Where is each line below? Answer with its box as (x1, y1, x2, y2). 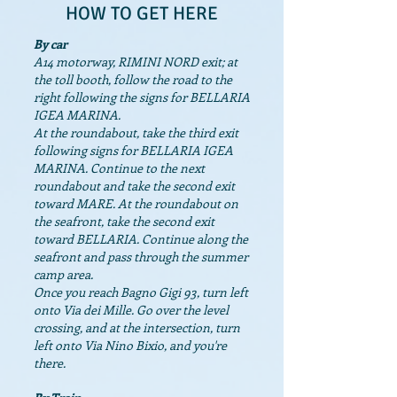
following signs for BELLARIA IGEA (34, 142, 233, 159)
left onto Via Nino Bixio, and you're (34, 337, 227, 354)
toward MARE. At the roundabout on (34, 195, 238, 212)
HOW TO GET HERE (66, 2, 218, 25)
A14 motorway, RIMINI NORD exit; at (34, 53, 237, 70)
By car (34, 35, 67, 52)
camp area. (34, 266, 93, 283)
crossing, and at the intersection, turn (34, 319, 240, 336)
